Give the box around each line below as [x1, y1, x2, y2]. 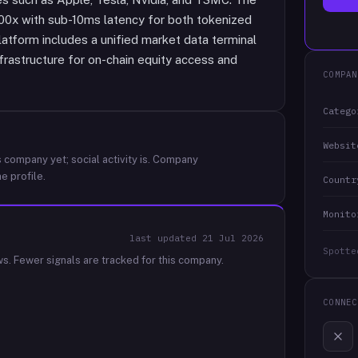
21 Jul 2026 [202, 233, 265, 244]
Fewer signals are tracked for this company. [11, 254, 224, 266]
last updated [129, 233, 203, 244]
